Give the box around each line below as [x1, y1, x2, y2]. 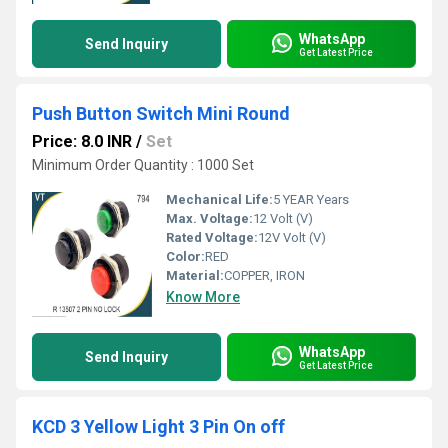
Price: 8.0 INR [32, 132, 132, 151]
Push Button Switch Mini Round [32, 103, 290, 124]
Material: [166, 268, 224, 283]
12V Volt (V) [258, 230, 326, 245]
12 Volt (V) [253, 211, 313, 226]
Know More [166, 289, 240, 305]
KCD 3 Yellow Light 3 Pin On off [32, 416, 285, 437]
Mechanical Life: [166, 192, 273, 207]
